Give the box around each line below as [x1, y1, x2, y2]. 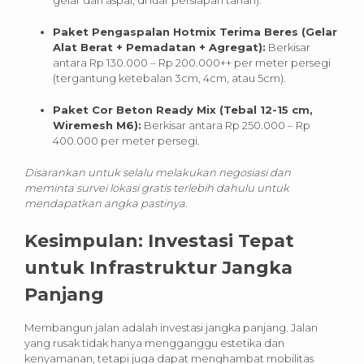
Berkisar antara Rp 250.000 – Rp [141, 118, 310, 132]
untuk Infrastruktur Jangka [24, 256, 292, 279]
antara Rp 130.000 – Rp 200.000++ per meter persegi [53, 55, 331, 69]
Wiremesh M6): [53, 118, 141, 132]
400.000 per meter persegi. [53, 133, 200, 147]
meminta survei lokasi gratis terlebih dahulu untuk [24, 180, 289, 194]
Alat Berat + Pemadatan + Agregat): [53, 40, 266, 54]
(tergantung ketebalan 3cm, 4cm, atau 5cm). [53, 71, 286, 84]
